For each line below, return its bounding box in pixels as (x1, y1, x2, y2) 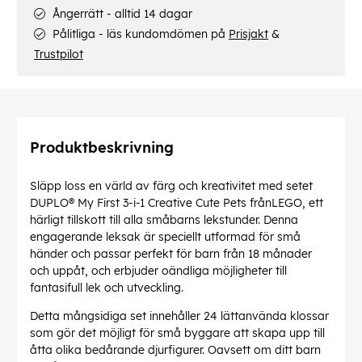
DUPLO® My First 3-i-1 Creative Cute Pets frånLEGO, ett (30, 196, 323, 211)
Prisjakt (229, 27, 268, 42)
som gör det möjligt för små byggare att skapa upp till (30, 326, 325, 341)
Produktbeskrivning (30, 138, 174, 158)
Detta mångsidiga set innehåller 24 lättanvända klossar (30, 309, 329, 324)
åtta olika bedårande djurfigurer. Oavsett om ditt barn (30, 343, 321, 358)
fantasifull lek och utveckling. (30, 280, 183, 296)
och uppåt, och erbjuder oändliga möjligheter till (30, 263, 287, 279)
